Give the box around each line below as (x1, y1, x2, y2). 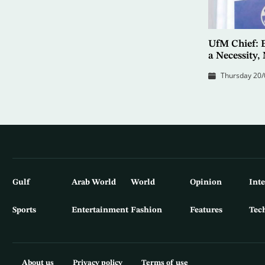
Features (189, 205, 222, 214)
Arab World (71, 177, 116, 186)
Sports (12, 205, 36, 214)
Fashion (130, 205, 162, 214)
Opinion (189, 177, 222, 186)
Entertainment (71, 205, 128, 214)
